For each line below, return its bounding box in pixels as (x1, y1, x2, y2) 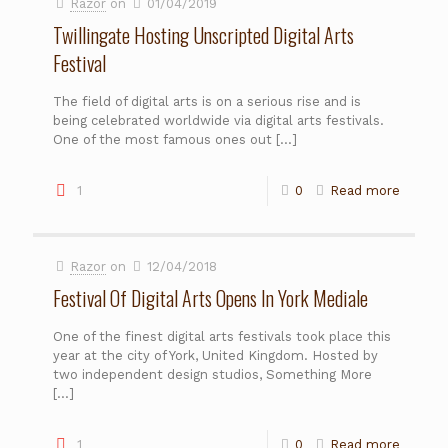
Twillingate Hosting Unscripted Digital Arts (53, 19, 354, 50)
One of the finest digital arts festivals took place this (53, 328, 391, 344)
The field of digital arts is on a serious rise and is (53, 93, 361, 109)
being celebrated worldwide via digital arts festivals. (53, 112, 384, 128)
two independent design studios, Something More (53, 366, 372, 382)
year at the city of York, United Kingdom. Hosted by (53, 347, 378, 363)
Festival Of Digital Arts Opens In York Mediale (53, 282, 368, 313)
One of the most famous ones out (53, 131, 272, 147)
